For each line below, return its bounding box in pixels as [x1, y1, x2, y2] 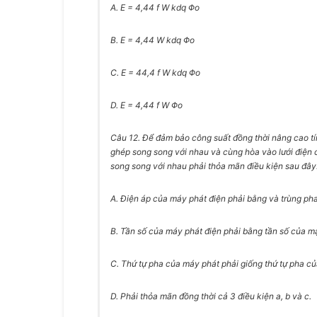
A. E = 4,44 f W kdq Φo [110, 2, 200, 13]
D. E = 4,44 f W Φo [110, 100, 183, 110]
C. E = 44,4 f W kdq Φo [110, 67, 200, 78]
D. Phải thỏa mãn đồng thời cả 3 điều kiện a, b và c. [110, 291, 311, 301]
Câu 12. [110, 132, 142, 143]
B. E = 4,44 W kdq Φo [110, 35, 195, 45]
